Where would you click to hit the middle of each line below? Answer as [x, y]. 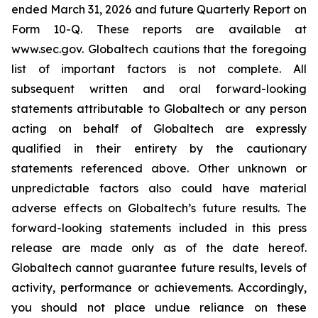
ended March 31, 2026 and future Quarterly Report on [159, 9]
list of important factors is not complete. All [159, 68]
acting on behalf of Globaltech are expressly [159, 128]
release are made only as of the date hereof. [159, 247]
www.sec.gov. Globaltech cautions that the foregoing [159, 49]
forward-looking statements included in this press [159, 227]
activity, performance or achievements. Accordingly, [159, 287]
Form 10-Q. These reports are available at [159, 29]
